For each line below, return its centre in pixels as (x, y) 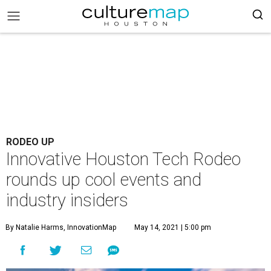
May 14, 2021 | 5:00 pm (173, 227)
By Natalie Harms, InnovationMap (61, 227)
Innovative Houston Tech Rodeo (123, 159)
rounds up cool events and (104, 180)
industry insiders (67, 200)
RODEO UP (30, 142)
